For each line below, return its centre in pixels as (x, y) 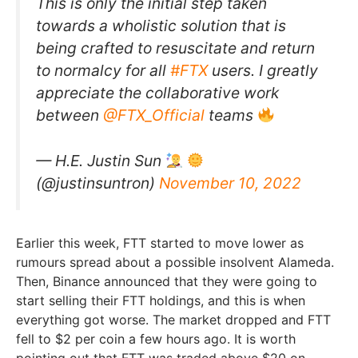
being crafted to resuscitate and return (175, 48)
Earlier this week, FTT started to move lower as (160, 243)
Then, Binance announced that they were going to (167, 281)
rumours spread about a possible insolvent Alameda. (175, 262)
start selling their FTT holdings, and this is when (161, 300)
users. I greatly (263, 71)
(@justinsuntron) (97, 183)
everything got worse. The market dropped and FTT (173, 319)
